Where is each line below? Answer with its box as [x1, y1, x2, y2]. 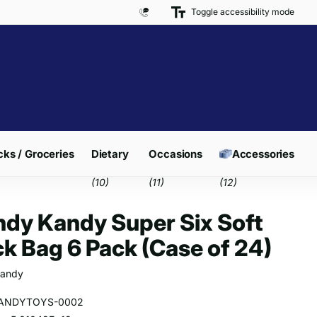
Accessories [231, 146, 295, 161]
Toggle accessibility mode [191, 6, 294, 18]
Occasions [149, 146, 202, 161]
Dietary [91, 146, 129, 161]
